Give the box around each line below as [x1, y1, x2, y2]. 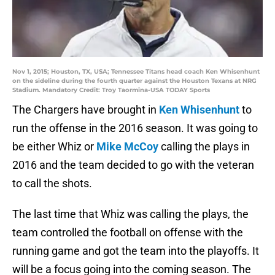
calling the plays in [158, 140, 250, 153]
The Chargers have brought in [12, 103, 159, 117]
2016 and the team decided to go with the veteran [12, 158, 254, 172]
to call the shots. [12, 177, 92, 190]
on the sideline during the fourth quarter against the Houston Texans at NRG [12, 77, 257, 85]
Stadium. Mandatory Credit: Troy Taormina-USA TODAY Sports [12, 86, 210, 95]
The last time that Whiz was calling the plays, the [12, 207, 249, 221]
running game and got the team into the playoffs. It [12, 244, 259, 258]
